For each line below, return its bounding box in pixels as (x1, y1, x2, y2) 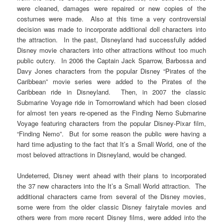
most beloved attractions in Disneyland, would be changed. (17, 150, 187, 160)
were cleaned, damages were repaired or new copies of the (17, 3, 206, 13)
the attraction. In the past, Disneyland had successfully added (17, 35, 206, 45)
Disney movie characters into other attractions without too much (17, 45, 206, 55)
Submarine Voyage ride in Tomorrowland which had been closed (17, 98, 206, 108)
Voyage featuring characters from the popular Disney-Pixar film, (17, 118, 206, 128)
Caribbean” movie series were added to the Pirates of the (17, 77, 206, 87)
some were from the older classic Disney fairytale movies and (17, 202, 206, 212)
